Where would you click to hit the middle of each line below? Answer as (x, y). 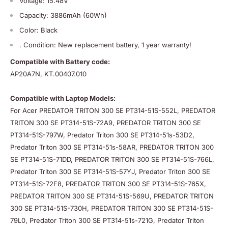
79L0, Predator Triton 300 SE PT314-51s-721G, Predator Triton (107, 220)
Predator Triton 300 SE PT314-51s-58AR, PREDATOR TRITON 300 (112, 147)
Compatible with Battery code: (60, 61)
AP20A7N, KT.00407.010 (48, 74)
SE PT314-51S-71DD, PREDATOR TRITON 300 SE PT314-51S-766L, (112, 159)
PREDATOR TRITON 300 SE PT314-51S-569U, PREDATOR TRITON (112, 196)
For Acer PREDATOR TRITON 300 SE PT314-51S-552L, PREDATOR (113, 110)
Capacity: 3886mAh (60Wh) (63, 15)
